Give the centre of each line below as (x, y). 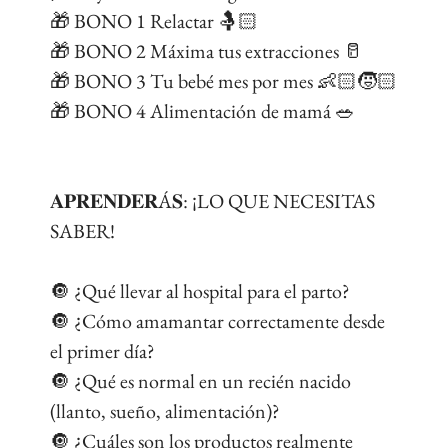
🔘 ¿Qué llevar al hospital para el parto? (200, 291)
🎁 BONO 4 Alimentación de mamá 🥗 (202, 111)
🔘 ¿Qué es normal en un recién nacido (200, 381)
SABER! (82, 231)
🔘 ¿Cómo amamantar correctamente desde (217, 321)
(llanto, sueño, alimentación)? (165, 411)
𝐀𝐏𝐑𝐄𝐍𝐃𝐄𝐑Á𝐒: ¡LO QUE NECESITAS (212, 201)
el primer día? (102, 351)
